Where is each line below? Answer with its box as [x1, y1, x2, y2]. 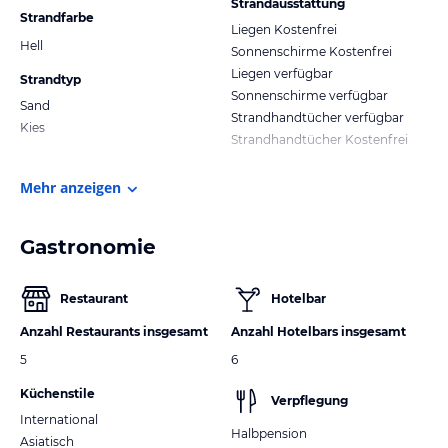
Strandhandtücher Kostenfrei [231, 131, 408, 147]
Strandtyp [20, 71, 81, 87]
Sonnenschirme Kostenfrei [231, 43, 392, 59]
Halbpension [231, 425, 307, 441]
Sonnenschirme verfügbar [231, 87, 388, 103]
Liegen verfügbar [231, 65, 333, 81]
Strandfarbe [20, 9, 94, 25]
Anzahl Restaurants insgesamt [20, 323, 208, 339]
